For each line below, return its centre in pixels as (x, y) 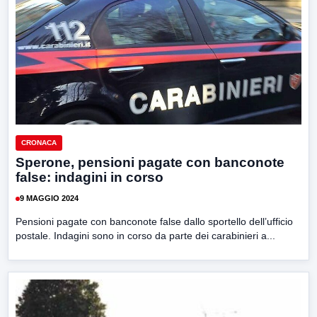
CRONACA (39, 142)
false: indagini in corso (90, 177)
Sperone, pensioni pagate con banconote (150, 162)
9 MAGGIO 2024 (49, 198)
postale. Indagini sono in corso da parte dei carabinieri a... (145, 235)
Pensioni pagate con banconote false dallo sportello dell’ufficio (154, 221)
